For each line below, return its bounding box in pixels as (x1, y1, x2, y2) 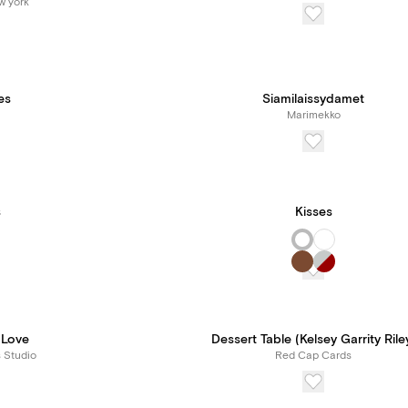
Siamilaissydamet (262, 91, 364, 107)
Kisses (294, 204, 332, 220)
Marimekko (286, 108, 341, 122)
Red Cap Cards (275, 349, 352, 362)
